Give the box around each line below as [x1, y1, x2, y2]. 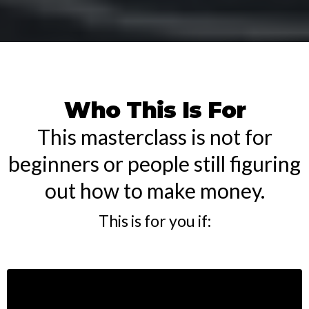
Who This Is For [63, 96, 246, 123]
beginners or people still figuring [8, 150, 301, 176]
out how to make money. [44, 177, 265, 203]
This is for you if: [98, 210, 211, 230]
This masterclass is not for [37, 123, 272, 149]
